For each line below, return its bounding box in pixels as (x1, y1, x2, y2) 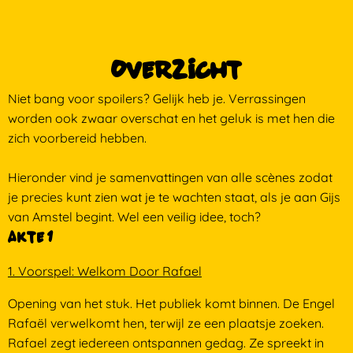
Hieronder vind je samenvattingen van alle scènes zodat (7, 169, 333, 185)
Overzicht (111, 58, 242, 82)
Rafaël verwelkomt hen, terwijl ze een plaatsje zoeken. (7, 315, 324, 331)
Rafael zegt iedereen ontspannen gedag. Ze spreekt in (7, 335, 324, 351)
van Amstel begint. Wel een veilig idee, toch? (7, 209, 261, 225)
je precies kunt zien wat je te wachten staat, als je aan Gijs (7, 189, 340, 205)
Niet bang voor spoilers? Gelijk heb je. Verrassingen (7, 91, 306, 106)
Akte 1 (7, 230, 53, 245)
